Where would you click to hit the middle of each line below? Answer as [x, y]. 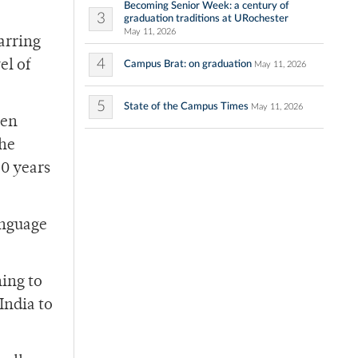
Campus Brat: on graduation [188, 64]
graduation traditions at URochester [206, 19]
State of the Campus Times [186, 107]
